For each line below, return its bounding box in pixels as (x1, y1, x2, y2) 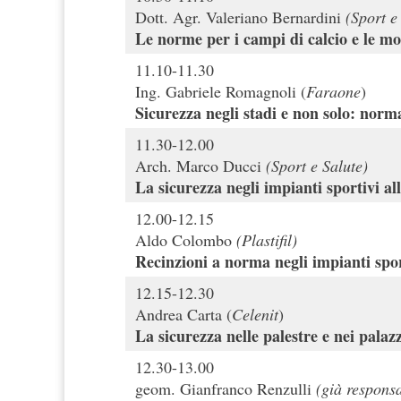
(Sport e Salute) (266, 155, 368, 177)
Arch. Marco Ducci (135, 155, 266, 177)
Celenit (232, 303, 278, 326)
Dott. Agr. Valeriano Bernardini (135, 6, 341, 29)
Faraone (306, 81, 361, 103)
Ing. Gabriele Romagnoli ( (135, 81, 306, 103)
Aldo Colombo (135, 229, 236, 252)
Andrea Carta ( (135, 303, 232, 326)
